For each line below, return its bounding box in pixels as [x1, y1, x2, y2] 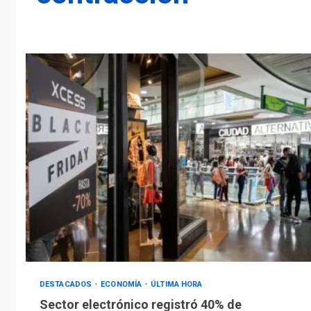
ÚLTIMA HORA [151, 280, 203, 289]
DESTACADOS [40, 280, 94, 289]
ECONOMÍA [101, 280, 144, 289]
